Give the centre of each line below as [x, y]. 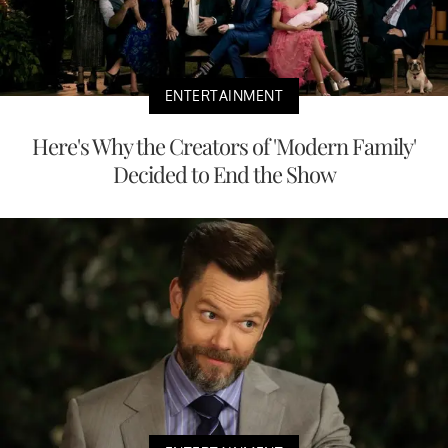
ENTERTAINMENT [224, 96]
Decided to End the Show [224, 174]
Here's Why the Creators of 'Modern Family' [224, 146]
